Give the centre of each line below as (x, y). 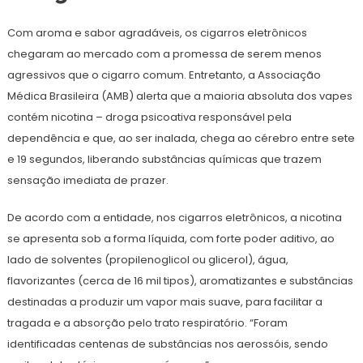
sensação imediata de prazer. (88, 181)
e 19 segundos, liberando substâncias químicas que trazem (164, 160)
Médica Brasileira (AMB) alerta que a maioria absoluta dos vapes (179, 96)
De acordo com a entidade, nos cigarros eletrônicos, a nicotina (174, 218)
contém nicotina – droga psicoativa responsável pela (149, 117)
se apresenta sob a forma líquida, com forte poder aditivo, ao (171, 239)
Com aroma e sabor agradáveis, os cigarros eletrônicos (157, 33)
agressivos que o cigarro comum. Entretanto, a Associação (164, 75)
